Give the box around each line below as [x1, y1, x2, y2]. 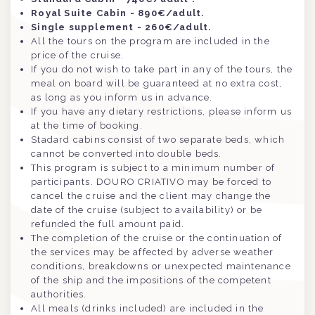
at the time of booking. [31, 120, 143, 131]
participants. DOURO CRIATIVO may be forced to [31, 176, 272, 188]
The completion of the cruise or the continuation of [31, 233, 283, 244]
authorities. [31, 289, 87, 300]
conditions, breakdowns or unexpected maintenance [31, 261, 291, 272]
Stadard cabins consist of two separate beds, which [31, 134, 285, 146]
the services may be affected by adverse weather [31, 247, 274, 258]
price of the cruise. [31, 50, 124, 61]
